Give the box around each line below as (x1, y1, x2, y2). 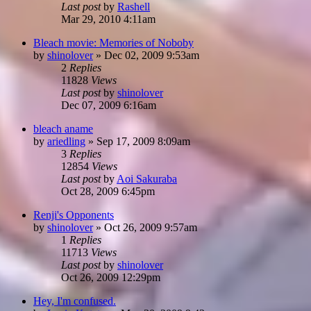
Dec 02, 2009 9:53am (104, 49, 199, 61)
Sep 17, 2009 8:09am (96, 135, 190, 147)
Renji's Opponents (33, 208, 114, 221)
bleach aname (33, 122, 93, 135)
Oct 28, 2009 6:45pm (61, 185, 155, 197)
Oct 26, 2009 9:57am (104, 221, 197, 233)
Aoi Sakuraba (117, 172, 177, 185)
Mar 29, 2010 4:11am (61, 12, 155, 25)
